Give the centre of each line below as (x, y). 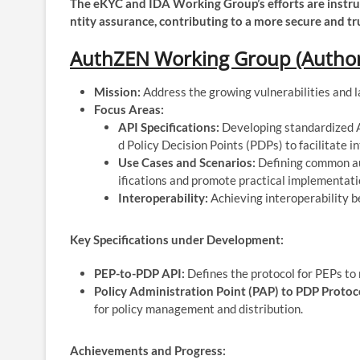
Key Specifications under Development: (177, 239)
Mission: (117, 91)
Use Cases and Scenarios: (187, 162)
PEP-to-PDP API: (139, 273)
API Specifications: (169, 127)
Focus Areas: (129, 109)
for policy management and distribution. (198, 308)
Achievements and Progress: (148, 350)
